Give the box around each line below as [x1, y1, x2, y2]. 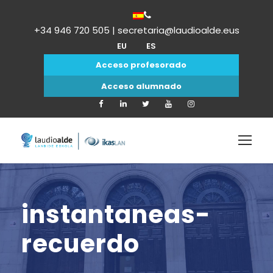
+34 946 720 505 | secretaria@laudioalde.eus [34, 24, 239, 37]
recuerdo [21, 227, 140, 261]
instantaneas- [21, 197, 211, 232]
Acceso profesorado [96, 59, 186, 71]
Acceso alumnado [101, 80, 182, 92]
